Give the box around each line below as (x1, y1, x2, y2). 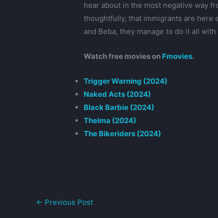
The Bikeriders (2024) (84, 129, 162, 139)
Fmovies (162, 52, 193, 61)
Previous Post (43, 198, 93, 207)
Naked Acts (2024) (84, 90, 151, 99)
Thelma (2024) (84, 116, 137, 126)
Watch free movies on (84, 52, 163, 61)
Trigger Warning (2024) (84, 76, 168, 86)
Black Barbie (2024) (84, 103, 155, 112)
